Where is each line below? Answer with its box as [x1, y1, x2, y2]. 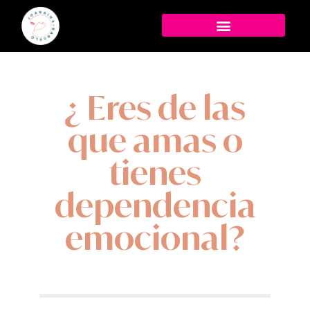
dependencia [54, 184, 256, 225]
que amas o [67, 119, 243, 160]
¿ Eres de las [64, 86, 246, 127]
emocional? [65, 217, 245, 257]
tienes [109, 152, 201, 192]
